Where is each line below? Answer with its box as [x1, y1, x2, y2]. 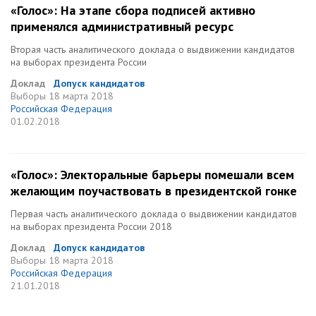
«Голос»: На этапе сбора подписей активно [11, 2, 255, 18]
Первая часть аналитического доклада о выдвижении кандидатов [11, 207, 297, 220]
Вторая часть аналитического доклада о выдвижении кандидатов [11, 43, 295, 56]
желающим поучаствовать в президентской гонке [11, 183, 297, 199]
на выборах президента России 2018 [11, 220, 172, 233]
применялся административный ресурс [11, 18, 233, 35]
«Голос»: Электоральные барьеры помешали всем [11, 166, 294, 183]
